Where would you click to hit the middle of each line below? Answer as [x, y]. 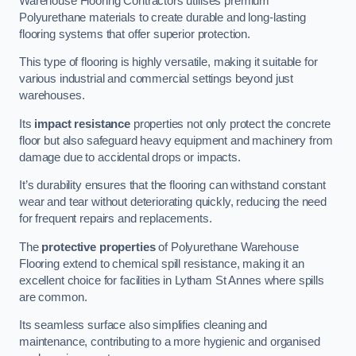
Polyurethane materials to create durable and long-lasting [163, 17]
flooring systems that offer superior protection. [135, 34]
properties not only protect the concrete [230, 124]
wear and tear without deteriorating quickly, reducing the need [173, 202]
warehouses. [52, 96]
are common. [53, 297]
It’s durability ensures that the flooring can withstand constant [172, 186]
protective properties [99, 247]
